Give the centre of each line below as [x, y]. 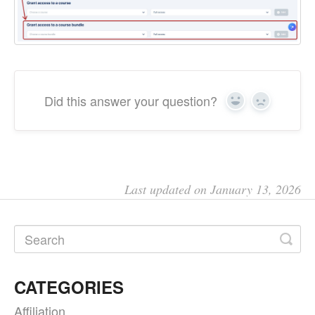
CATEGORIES [69, 287]
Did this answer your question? [130, 101]
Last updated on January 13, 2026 [213, 189]
